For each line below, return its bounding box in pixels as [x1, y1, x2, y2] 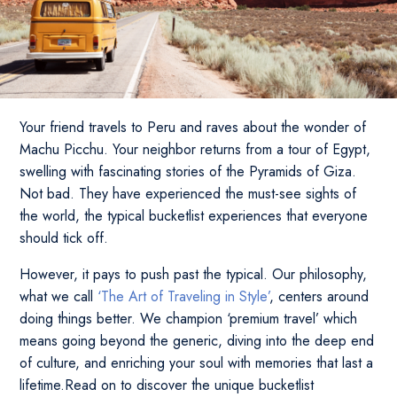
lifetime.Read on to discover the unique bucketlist [19, 375, 315, 395]
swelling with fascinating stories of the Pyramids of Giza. [19, 161, 357, 182]
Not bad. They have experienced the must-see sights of [19, 183, 357, 204]
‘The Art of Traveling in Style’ [97, 286, 270, 307]
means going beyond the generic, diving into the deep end [19, 331, 375, 351]
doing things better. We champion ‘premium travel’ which [19, 308, 358, 329]
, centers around [269, 286, 370, 307]
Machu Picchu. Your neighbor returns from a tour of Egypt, [19, 139, 371, 160]
